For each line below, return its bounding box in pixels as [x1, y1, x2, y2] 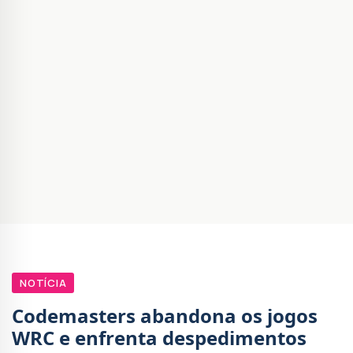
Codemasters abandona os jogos [12, 303, 318, 329]
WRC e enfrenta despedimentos [12, 325, 307, 351]
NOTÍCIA [20, 276, 67, 291]
